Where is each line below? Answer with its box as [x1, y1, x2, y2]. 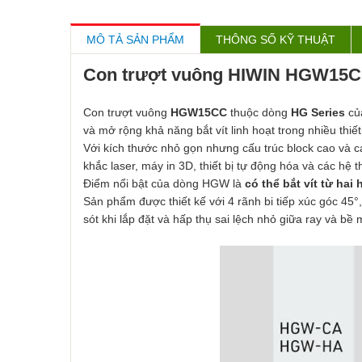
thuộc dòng [227, 106, 291, 119]
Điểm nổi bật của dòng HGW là [83, 177, 245, 190]
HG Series [291, 106, 345, 119]
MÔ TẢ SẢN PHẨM [86, 33, 184, 46]
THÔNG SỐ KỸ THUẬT [216, 33, 335, 46]
